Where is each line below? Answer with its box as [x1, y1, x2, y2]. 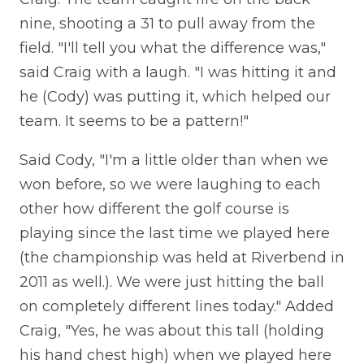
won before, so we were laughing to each [19, 175, 321, 193]
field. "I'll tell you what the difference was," [19, 38, 326, 57]
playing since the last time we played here [19, 223, 330, 242]
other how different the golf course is [19, 199, 289, 218]
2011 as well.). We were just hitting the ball [19, 272, 324, 291]
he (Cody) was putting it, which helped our [19, 87, 331, 106]
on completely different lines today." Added [19, 297, 334, 315]
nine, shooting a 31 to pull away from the [19, 14, 315, 32]
